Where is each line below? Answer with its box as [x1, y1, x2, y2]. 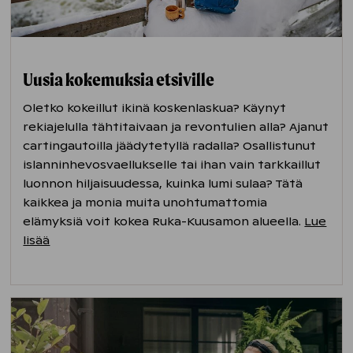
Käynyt [240, 100, 287, 115]
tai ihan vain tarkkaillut [177, 157, 321, 172]
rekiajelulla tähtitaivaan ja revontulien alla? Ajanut [23, 119, 329, 134]
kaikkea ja [23, 195, 86, 210]
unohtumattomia [163, 195, 268, 210]
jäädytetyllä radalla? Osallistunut [113, 138, 317, 153]
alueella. [252, 214, 302, 229]
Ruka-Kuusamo [152, 214, 242, 229]
